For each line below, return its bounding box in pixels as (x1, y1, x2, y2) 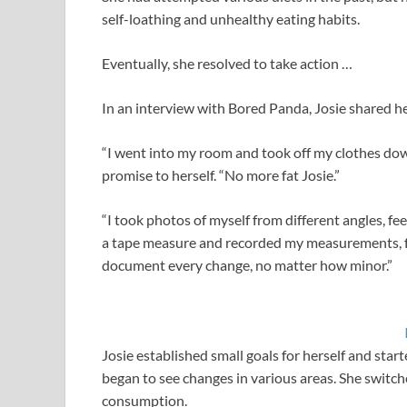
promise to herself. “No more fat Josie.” (102, 165, 340, 184)
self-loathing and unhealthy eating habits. (102, 9, 360, 27)
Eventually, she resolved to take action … (102, 54, 352, 72)
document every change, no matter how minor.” (102, 255, 392, 273)
